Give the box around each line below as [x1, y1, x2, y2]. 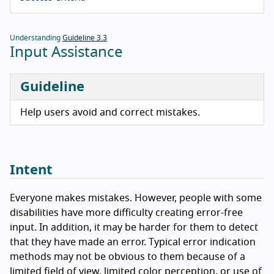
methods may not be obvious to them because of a [10, 252, 245, 262]
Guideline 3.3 [62, 34, 107, 42]
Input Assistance [10, 45, 123, 61]
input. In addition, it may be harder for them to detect [10, 223, 258, 233]
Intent [10, 163, 53, 177]
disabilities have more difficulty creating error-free [10, 208, 243, 218]
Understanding [10, 34, 62, 42]
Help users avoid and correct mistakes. [20, 108, 200, 118]
